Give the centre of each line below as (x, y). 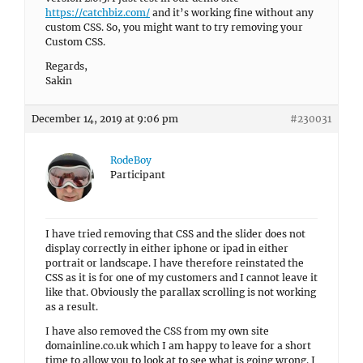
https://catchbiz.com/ (98, 13)
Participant (138, 175)
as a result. (72, 307)
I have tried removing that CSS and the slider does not (175, 234)
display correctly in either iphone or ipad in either (167, 248)
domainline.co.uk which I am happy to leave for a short (178, 346)
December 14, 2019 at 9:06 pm (105, 119)
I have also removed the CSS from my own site (157, 331)
